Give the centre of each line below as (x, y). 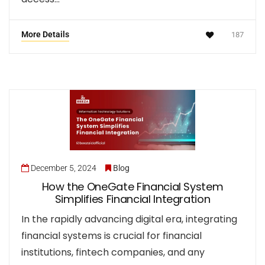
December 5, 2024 (64, 168)
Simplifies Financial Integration (132, 199)
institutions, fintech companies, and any (113, 253)
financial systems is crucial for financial (112, 236)
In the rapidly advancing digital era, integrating (129, 219)
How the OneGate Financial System (132, 187)
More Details (45, 35)
